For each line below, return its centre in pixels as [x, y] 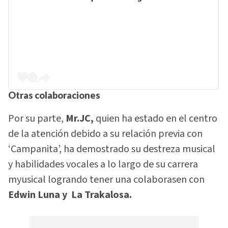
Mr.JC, [81, 118]
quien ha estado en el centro [156, 118]
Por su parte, [37, 118]
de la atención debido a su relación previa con [105, 134]
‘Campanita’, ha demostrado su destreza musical [112, 149]
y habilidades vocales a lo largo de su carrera [103, 164]
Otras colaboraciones [54, 95]
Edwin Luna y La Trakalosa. [70, 195]
